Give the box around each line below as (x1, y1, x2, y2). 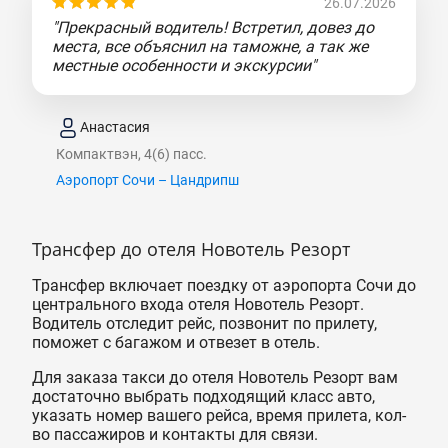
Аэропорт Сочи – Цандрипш (56, 171, 239, 188)
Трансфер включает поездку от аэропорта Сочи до (32, 275, 416, 295)
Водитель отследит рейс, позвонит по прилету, (32, 313, 377, 333)
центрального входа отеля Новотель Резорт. (32, 294, 364, 314)
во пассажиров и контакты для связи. (32, 424, 318, 444)
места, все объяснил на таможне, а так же (52, 36, 368, 56)
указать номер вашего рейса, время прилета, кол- (32, 405, 406, 425)
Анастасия (80, 119, 150, 136)
